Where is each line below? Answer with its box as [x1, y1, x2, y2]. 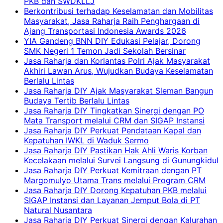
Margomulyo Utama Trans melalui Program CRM [24, 175, 206, 185]
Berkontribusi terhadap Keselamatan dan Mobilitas [24, 5, 213, 16]
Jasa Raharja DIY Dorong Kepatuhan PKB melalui [24, 185, 207, 195]
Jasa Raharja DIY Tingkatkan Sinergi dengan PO [24, 105, 204, 115]
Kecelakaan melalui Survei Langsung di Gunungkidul [24, 155, 219, 165]
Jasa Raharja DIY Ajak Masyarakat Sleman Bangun [24, 85, 213, 96]
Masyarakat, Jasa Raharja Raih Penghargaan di [24, 15, 200, 26]
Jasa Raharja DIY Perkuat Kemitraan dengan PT [24, 165, 202, 175]
